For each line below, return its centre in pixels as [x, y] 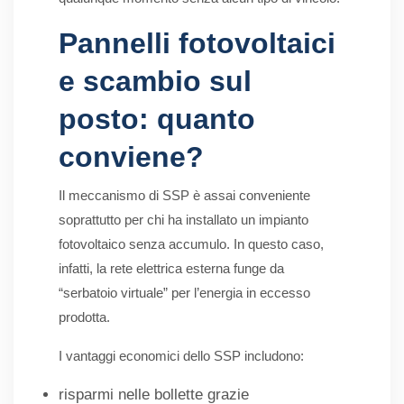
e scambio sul [155, 82]
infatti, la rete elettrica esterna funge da [171, 269]
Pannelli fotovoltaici [197, 44]
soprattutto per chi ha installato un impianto [184, 220]
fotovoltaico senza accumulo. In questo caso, [191, 244]
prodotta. [84, 317]
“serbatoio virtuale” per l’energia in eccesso [184, 293]
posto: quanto [157, 119]
